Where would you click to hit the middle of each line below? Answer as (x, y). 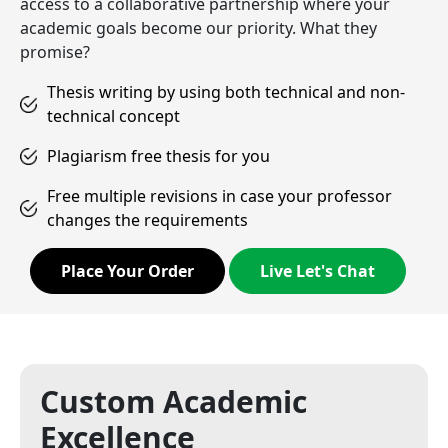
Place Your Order (171, 271)
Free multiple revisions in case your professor (219, 196)
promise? (55, 52)
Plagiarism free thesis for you (158, 156)
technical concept (113, 116)
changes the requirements (147, 220)
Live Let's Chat (356, 271)
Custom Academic (173, 401)
